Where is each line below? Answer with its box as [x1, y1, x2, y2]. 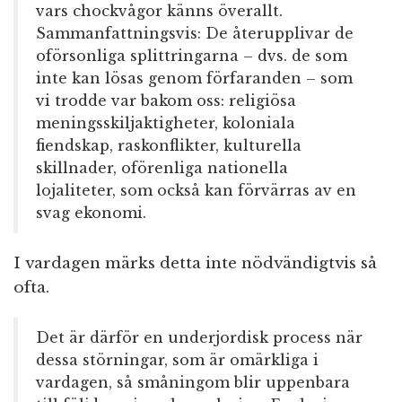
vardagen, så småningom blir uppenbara [36, 373, 350, 392]
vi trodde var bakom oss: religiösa [36, 92, 296, 110]
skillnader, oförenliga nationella [36, 159, 288, 178]
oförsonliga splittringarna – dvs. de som [36, 47, 347, 66]
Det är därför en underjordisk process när [36, 328, 363, 347]
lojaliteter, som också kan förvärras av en [36, 181, 356, 200]
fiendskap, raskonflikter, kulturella [36, 136, 301, 155]
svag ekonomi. [36, 204, 146, 223]
